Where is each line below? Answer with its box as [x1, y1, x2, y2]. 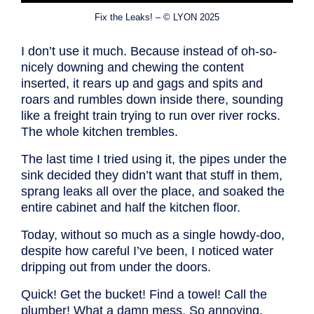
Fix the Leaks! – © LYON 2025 [95, 11, 219, 22]
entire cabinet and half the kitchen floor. [21, 200, 240, 214]
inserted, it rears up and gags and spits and [21, 76, 263, 90]
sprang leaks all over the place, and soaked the [21, 184, 285, 198]
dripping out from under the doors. [21, 259, 211, 274]
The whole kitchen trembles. [21, 124, 178, 139]
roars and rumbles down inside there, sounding [21, 92, 283, 107]
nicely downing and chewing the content [21, 60, 244, 74]
